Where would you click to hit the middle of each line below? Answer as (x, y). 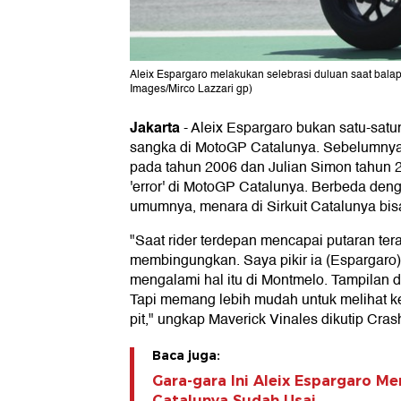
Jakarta (155, 127)
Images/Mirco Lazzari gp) (191, 89)
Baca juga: (186, 355)
